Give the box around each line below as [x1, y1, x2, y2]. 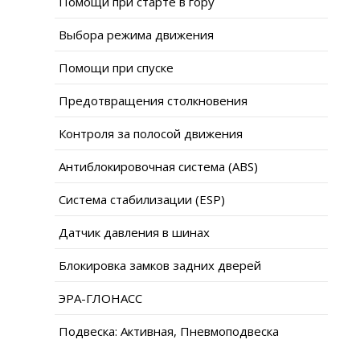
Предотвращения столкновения [59, 92, 247, 108]
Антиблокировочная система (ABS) [59, 157, 258, 174]
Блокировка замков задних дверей [59, 256, 261, 273]
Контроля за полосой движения [59, 125, 243, 141]
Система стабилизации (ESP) [59, 190, 225, 207]
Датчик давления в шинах [59, 223, 210, 240]
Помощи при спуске [59, 59, 174, 76]
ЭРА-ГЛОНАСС [59, 289, 142, 306]
